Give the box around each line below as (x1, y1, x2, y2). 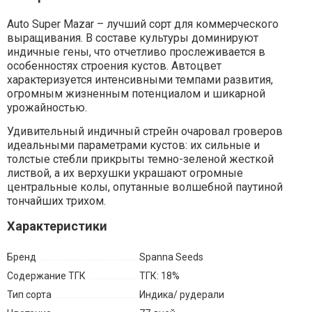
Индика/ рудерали (139, 289, 224, 301)
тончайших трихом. (6, 194, 106, 208)
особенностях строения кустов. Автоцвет (6, 59, 221, 73)
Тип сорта (6, 289, 52, 301)
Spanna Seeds (139, 251, 203, 263)
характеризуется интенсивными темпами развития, (6, 73, 273, 87)
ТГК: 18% (139, 270, 180, 282)
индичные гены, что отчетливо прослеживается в (6, 45, 265, 59)
